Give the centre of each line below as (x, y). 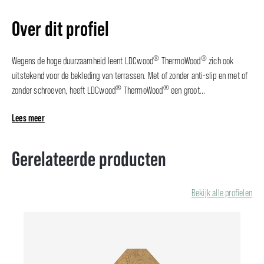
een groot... (187, 90)
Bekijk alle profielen (222, 193)
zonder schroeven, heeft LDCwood (64, 90)
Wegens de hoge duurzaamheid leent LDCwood (83, 61)
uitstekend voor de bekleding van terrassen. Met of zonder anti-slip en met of (130, 76)
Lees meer (28, 118)
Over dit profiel (60, 29)
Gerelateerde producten (89, 159)
